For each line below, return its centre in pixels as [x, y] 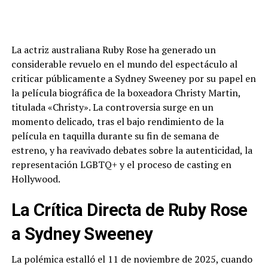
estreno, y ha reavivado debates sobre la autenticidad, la [132, 150]
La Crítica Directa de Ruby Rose [129, 210]
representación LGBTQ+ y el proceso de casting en [121, 165]
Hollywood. [36, 179]
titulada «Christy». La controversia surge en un [112, 107]
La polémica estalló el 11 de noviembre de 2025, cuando [132, 259]
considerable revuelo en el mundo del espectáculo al [124, 64]
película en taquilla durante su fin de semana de [115, 136]
